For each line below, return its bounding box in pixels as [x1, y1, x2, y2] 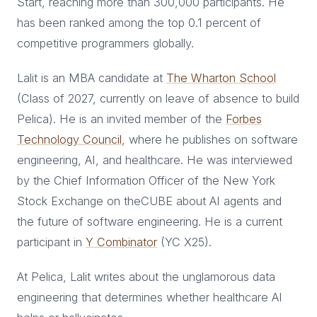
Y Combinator [86, 235, 157, 249]
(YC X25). [157, 235, 212, 249]
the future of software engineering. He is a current [17, 214, 282, 229]
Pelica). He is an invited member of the [17, 112, 226, 126]
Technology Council [17, 132, 122, 146]
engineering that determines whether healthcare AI [17, 290, 282, 304]
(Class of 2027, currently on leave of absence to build [17, 91, 299, 105]
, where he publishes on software [122, 132, 298, 146]
